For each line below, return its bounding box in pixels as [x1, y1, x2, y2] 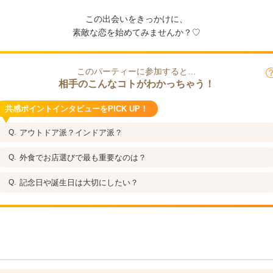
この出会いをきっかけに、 [85, 14, 188, 24]
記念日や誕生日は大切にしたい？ [19, 178, 138, 187]
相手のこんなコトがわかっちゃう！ [58, 79, 214, 89]
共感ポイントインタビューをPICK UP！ [5, 104, 148, 113]
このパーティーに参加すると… [77, 66, 196, 76]
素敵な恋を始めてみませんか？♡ [73, 27, 200, 37]
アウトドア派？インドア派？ [19, 128, 122, 137]
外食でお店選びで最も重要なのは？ [19, 153, 146, 162]
